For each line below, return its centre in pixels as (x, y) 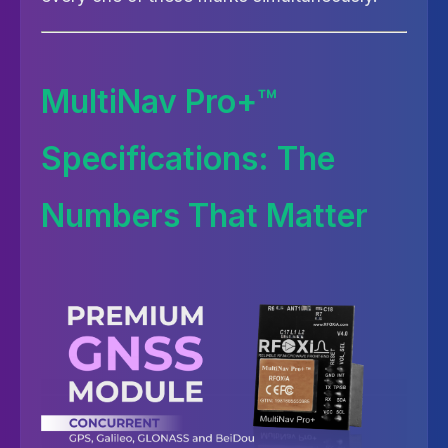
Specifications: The (188, 158)
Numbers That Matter (204, 215)
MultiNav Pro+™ (159, 101)
